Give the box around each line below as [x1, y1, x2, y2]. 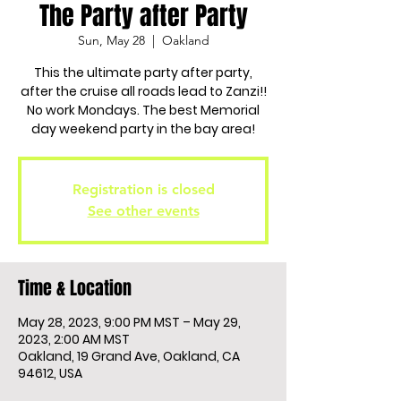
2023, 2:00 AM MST [18, 330, 130, 348]
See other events [87, 202, 200, 219]
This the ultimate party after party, [34, 64, 252, 81]
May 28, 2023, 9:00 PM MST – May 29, [18, 313, 241, 331]
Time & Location [18, 275, 132, 302]
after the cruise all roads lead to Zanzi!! [20, 82, 267, 100]
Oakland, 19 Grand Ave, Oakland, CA [18, 347, 240, 365]
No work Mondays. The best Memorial [27, 101, 260, 119]
